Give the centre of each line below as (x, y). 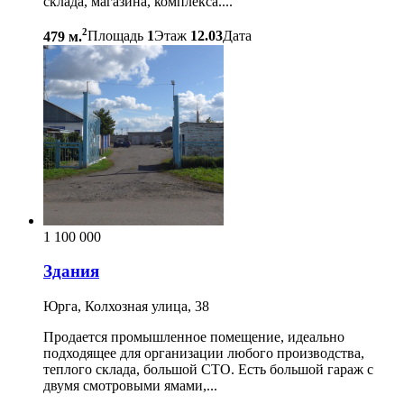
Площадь (115, 36)
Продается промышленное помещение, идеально (194, 337)
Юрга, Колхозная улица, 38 (126, 307)
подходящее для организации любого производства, (204, 353)
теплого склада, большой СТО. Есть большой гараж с (208, 370)
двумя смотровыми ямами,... (130, 386)
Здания (71, 271)
